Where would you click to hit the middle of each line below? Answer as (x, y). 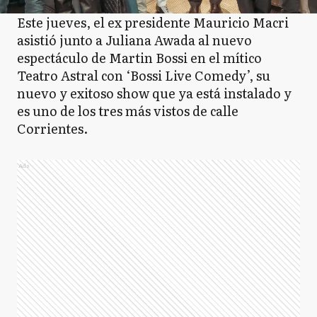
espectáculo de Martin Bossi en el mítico (139, 58)
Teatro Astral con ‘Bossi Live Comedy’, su (144, 75)
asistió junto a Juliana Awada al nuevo (134, 40)
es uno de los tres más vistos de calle (128, 111)
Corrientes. (52, 128)
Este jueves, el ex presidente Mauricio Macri (153, 22)
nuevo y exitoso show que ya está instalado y (154, 93)
